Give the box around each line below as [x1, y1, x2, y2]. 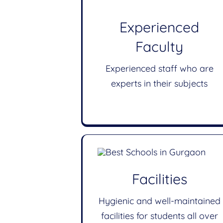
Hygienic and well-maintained [98, 195, 221, 207]
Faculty [135, 38, 184, 56]
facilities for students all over [101, 210, 218, 222]
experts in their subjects [111, 78, 208, 90]
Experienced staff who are [105, 63, 214, 75]
